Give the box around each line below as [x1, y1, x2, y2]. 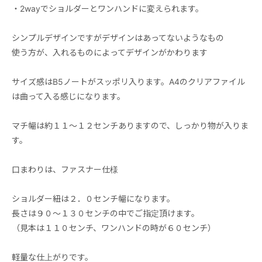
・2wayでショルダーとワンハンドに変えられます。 [12, 3, 204, 13]
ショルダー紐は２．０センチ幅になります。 [12, 193, 175, 204]
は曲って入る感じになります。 [12, 91, 125, 101]
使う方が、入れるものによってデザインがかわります [12, 47, 208, 57]
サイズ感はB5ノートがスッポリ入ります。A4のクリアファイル [12, 76, 245, 87]
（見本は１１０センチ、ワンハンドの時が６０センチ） [12, 222, 216, 233]
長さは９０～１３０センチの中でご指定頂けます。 [12, 208, 199, 218]
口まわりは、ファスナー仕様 [12, 164, 118, 174]
